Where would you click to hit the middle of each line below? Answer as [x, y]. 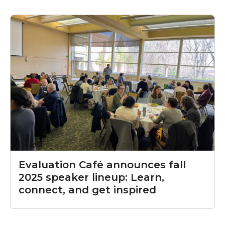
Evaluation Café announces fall [102, 165]
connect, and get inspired [87, 190]
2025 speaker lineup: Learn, [91, 178]
